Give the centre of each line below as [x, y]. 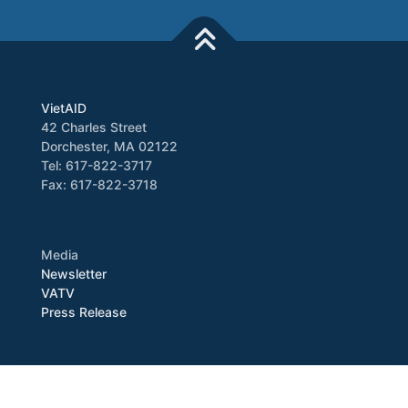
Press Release [84, 312]
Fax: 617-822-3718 [99, 185]
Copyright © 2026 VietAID [204, 383]
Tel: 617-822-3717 [97, 166]
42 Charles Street [94, 127]
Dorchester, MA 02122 [109, 147]
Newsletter [74, 274]
